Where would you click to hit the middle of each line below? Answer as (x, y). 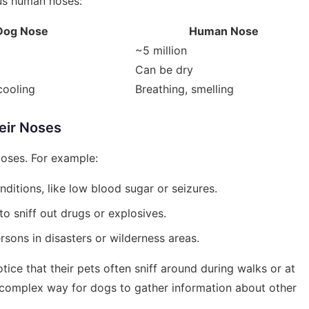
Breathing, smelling (185, 89)
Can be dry (164, 70)
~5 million (161, 50)
